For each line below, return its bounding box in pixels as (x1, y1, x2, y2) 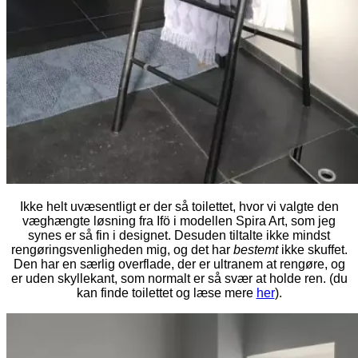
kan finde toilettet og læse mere (76, 285, 257, 300)
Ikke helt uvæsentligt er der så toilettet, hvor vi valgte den (19, 199, 339, 213)
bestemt (233, 242, 278, 257)
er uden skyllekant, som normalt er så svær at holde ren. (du (10, 271, 348, 285)
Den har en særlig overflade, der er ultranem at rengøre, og (13, 257, 345, 271)
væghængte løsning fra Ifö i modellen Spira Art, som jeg (22, 213, 336, 228)
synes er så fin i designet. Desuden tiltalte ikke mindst (28, 228, 330, 242)
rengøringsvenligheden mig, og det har (10, 242, 233, 257)
